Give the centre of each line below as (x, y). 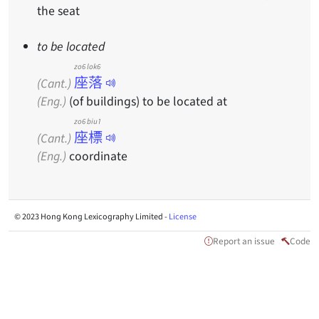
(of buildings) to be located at (147, 100)
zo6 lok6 (88, 66)
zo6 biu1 (88, 121)
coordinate (97, 155)
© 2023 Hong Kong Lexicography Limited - (91, 216)
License (183, 216)
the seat (58, 10)
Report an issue (244, 240)
